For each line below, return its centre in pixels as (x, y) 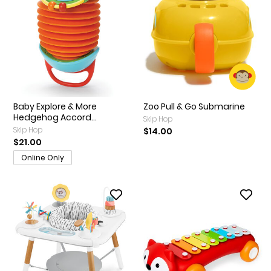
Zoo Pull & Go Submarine (194, 106)
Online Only (43, 157)
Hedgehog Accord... (55, 117)
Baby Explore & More (55, 106)
